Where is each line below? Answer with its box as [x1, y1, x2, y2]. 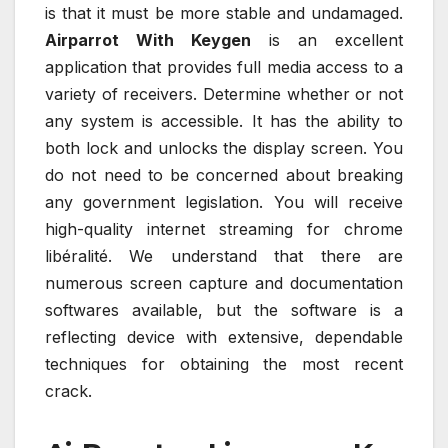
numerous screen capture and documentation [45, 272, 403, 293]
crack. [45, 380, 92, 401]
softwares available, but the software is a [45, 299, 403, 320]
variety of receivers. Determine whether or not [45, 83, 403, 104]
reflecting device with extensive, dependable [45, 326, 403, 347]
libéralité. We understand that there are [45, 245, 403, 266]
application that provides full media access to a [45, 56, 403, 77]
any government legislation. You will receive [45, 191, 403, 212]
